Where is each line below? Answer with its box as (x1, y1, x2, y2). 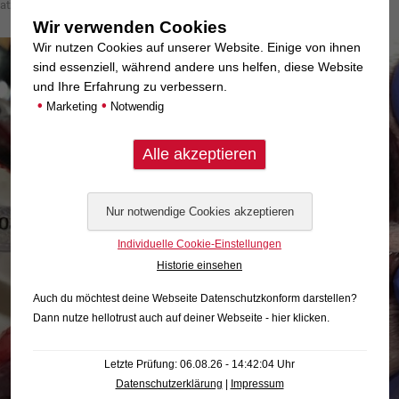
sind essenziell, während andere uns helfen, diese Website (32, 59, 363, 74)
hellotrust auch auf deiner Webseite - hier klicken (91, 311, 327, 324)
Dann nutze (32, 311, 92, 324)
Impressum (230, 377, 284, 390)
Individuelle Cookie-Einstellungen (118, 237, 281, 250)
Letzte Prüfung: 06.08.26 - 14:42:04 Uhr (104, 357, 295, 370)
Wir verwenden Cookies (32, 17, 227, 37)
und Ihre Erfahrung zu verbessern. (32, 78, 227, 94)
